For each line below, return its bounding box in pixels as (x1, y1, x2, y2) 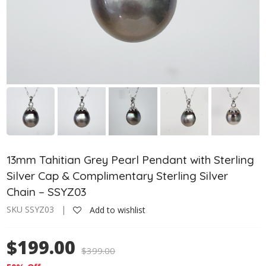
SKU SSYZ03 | (7, 204, 74, 216)
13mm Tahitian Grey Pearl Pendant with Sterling (7, 153, 255, 167)
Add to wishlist (87, 204, 146, 216)
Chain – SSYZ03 (7, 185, 87, 199)
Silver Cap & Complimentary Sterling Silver (7, 169, 229, 183)
